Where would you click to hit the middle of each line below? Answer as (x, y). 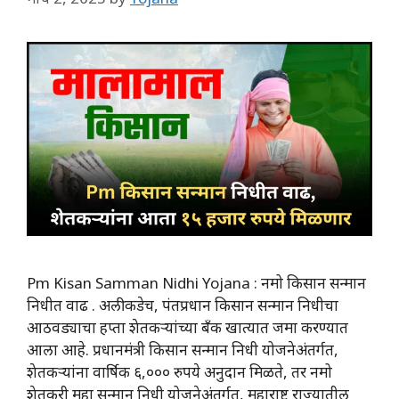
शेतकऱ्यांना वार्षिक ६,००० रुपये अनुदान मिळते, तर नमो (179, 371)
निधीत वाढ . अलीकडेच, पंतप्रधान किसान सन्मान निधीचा (183, 305)
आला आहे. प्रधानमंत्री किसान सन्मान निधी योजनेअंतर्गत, (183, 349)
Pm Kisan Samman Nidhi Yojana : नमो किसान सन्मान (196, 282)
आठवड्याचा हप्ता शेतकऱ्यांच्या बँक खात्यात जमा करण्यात (187, 327)
